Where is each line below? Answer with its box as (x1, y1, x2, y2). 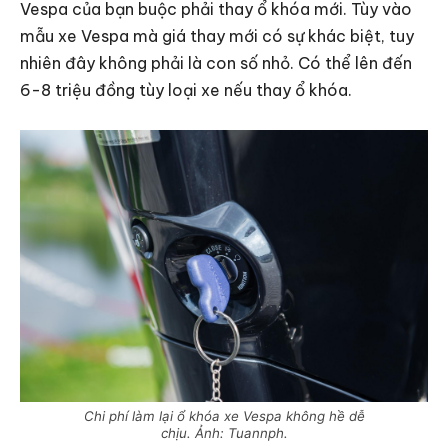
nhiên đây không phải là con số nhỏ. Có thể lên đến (20, 53, 412, 74)
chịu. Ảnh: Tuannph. (160, 424, 288, 441)
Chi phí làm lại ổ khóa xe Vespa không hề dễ (83, 407, 365, 424)
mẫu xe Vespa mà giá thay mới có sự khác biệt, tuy (20, 26, 414, 47)
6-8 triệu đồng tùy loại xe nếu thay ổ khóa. (20, 80, 352, 101)
